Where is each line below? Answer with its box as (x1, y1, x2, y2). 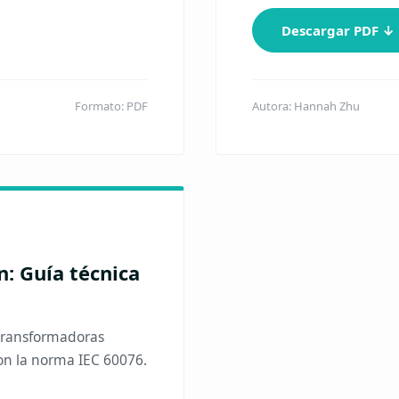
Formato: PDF (74, 98, 148, 114)
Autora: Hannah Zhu (251, 98, 360, 114)
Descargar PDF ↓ (281, 21, 395, 39)
